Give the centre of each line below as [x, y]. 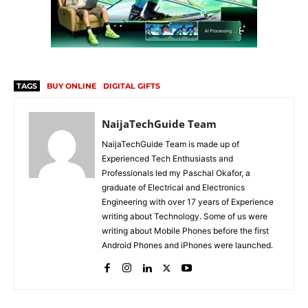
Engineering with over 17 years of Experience [188, 202]
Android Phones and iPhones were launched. [187, 245]
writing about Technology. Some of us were [185, 217]
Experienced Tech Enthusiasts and [167, 159]
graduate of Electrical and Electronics [173, 188]
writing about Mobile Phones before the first [185, 231]
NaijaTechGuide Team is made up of [170, 144]
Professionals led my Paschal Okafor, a [176, 173]
